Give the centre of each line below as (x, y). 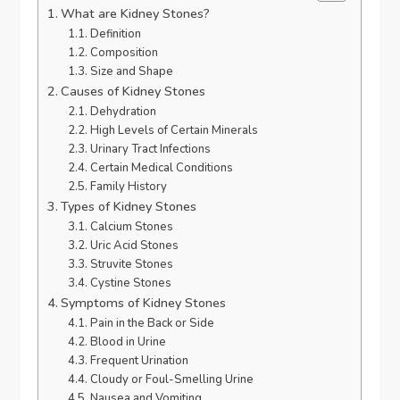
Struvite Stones (131, 264)
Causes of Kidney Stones (133, 91)
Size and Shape (131, 71)
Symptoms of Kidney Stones (144, 302)
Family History (128, 186)
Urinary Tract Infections (150, 149)
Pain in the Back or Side (152, 323)
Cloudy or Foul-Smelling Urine (171, 379)
